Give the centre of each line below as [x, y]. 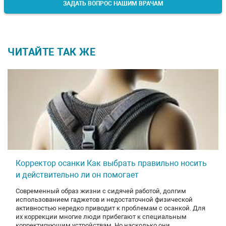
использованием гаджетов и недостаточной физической [104, 199]
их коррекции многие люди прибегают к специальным [101, 216]
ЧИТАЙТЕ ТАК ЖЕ [51, 52]
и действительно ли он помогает [77, 175]
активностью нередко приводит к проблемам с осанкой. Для [110, 208]
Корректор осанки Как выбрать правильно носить [111, 163]
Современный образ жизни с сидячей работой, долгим [101, 191]
